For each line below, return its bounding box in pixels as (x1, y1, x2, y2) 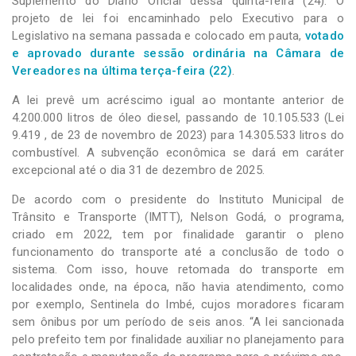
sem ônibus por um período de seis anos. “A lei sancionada (12, 314, 344, 329)
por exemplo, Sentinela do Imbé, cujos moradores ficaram (12, 296, 344, 311)
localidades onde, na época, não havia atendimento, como (12, 279, 344, 294)
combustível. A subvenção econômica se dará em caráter (12, 145, 344, 160)
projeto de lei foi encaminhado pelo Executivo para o (12, 10, 344, 25)
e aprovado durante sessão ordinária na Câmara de (12, 45, 344, 60)
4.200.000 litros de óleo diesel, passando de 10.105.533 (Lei (12, 110, 344, 125)
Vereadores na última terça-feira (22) (12, 63, 233, 78)
